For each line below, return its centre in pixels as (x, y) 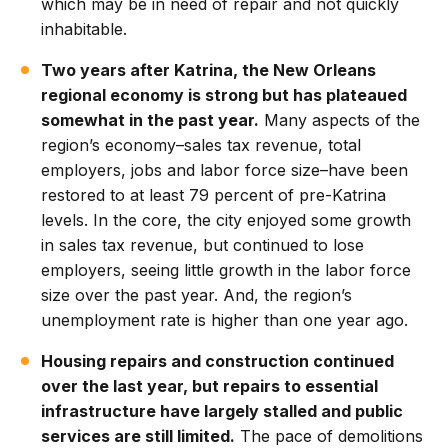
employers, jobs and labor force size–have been (225, 170)
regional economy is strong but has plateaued (224, 95)
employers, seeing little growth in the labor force (226, 270)
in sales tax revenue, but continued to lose (203, 245)
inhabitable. (84, 29)
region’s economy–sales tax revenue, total (201, 145)
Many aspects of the (340, 120)
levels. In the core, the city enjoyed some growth (226, 220)
